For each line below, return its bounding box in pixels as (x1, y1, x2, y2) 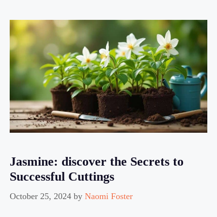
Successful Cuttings (10, 170, 114, 184)
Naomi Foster (85, 191, 133, 201)
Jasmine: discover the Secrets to (10, 155, 184, 169)
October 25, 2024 (10, 191, 71, 201)
